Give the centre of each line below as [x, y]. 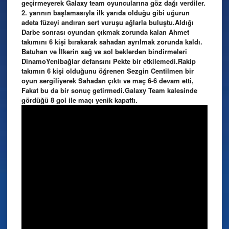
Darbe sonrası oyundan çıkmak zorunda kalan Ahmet [105, 32]
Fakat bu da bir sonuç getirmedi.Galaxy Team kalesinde [109, 90]
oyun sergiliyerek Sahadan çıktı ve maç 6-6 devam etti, [108, 81]
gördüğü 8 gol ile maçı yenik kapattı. [79, 100]
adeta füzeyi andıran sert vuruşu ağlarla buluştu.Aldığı [108, 22]
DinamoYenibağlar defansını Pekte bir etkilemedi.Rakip [109, 61]
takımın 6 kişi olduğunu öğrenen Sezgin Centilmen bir [108, 71]
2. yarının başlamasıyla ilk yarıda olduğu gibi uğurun [106, 13]
